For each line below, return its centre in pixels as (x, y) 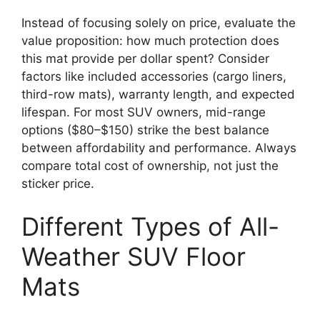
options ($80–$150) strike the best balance (145, 130)
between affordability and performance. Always (159, 148)
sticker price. (58, 184)
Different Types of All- (150, 226)
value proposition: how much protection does (150, 41)
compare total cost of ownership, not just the (150, 166)
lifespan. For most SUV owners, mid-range (144, 112)
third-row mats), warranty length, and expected (158, 95)
